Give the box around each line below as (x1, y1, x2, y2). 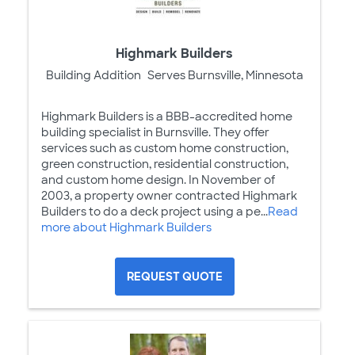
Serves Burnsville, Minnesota (147, 67, 303, 82)
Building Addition (45, 67, 141, 82)
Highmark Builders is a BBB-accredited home (41, 109, 292, 124)
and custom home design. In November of (41, 172, 275, 187)
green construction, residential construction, (41, 156, 288, 171)
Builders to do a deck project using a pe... (41, 204, 268, 219)
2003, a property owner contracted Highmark (41, 188, 297, 203)
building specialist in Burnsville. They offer (41, 124, 269, 139)
